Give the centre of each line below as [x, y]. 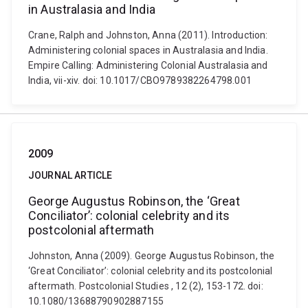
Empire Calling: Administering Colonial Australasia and [148, 65]
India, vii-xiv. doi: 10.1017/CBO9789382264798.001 [140, 80]
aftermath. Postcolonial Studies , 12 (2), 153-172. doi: [146, 286]
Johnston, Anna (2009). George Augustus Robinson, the [152, 256]
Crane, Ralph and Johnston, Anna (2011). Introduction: [148, 35]
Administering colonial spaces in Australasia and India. [148, 50]
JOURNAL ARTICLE [70, 175]
